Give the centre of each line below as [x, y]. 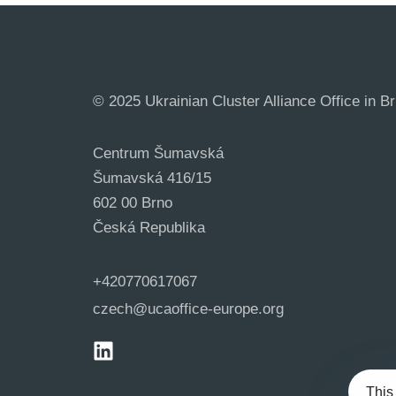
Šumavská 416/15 [152, 178]
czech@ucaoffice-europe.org [188, 308]
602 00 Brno [133, 202]
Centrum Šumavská [158, 153]
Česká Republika [149, 227]
